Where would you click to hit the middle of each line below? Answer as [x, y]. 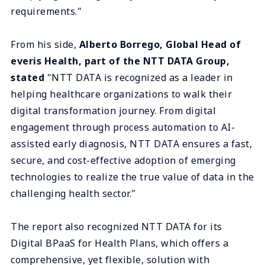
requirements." [46, 11]
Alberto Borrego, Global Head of [160, 44]
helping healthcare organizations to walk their [121, 94]
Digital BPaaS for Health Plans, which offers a [119, 243]
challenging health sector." [73, 193]
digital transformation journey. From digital [113, 110]
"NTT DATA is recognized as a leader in [139, 77]
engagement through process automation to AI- [123, 127]
